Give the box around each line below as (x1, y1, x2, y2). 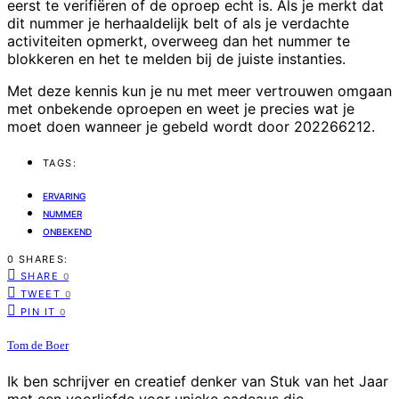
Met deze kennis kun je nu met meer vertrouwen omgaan (7, 82, 392, 101)
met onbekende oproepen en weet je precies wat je (7, 100, 354, 118)
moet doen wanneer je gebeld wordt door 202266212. (7, 118, 375, 136)
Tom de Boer (7, 338, 69, 353)
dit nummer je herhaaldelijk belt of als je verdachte (7, 14, 349, 33)
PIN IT (20, 305, 56, 318)
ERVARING (43, 190, 85, 201)
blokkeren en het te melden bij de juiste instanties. (7, 50, 346, 69)
